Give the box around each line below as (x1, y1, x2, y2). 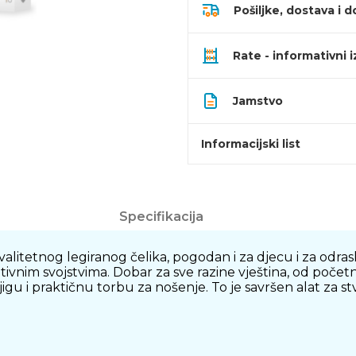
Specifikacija (118, 209, 203, 224)
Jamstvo (233, 94, 283, 108)
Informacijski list (201, 137, 300, 151)
